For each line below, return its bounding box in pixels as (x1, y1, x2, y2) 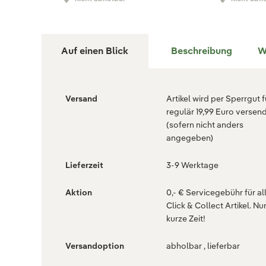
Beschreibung (170, 45, 232, 58)
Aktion (65, 187, 92, 198)
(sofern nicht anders (166, 119, 243, 131)
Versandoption (65, 240, 124, 252)
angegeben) (166, 132, 213, 144)
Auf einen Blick (61, 45, 129, 58)
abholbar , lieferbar (204, 240, 240, 252)
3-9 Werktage (166, 160, 218, 171)
